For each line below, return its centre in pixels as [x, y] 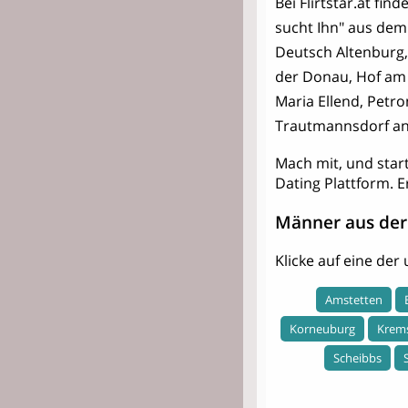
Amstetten [353, 299]
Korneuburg [322, 328]
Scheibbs [357, 357]
